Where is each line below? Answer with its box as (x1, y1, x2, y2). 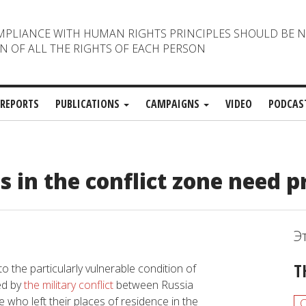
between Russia (113, 277, 193, 292)
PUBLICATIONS (55, 96, 122, 111)
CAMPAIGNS (145, 96, 202, 111)
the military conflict (24, 277, 113, 292)
